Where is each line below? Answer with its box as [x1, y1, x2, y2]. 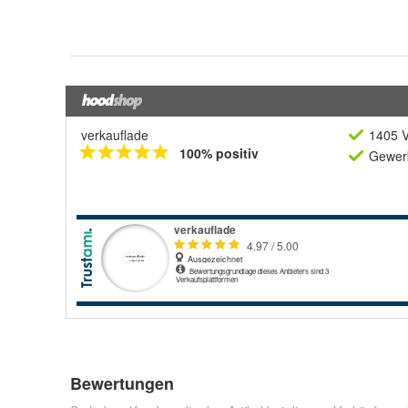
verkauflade [81, 126, 148, 144]
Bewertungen [70, 372, 174, 395]
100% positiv [179, 144, 259, 162]
